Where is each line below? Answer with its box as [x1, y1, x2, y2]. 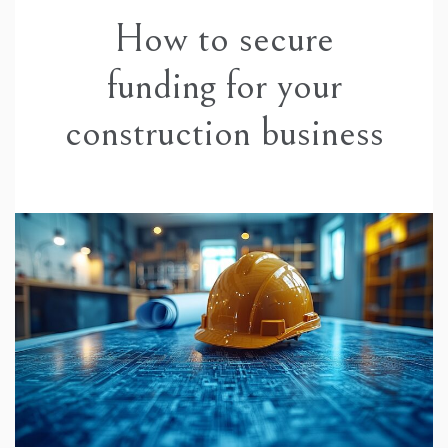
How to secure [114, 16, 334, 63]
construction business [64, 110, 384, 157]
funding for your [106, 63, 342, 110]
